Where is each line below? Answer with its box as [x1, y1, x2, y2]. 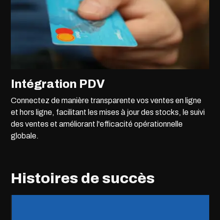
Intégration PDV [11, 77, 106, 90]
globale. [11, 131, 39, 140]
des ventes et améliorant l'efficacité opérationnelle [11, 119, 183, 128]
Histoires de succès [11, 170, 155, 186]
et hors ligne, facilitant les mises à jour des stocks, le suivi [11, 108, 205, 116]
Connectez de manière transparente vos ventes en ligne [11, 96, 202, 105]
